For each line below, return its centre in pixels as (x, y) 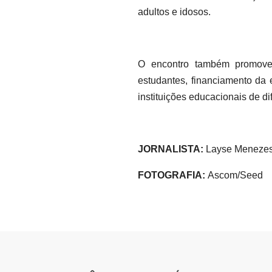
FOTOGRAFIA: (172, 175)
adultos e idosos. (174, 12)
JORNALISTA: (171, 149)
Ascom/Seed (234, 175)
